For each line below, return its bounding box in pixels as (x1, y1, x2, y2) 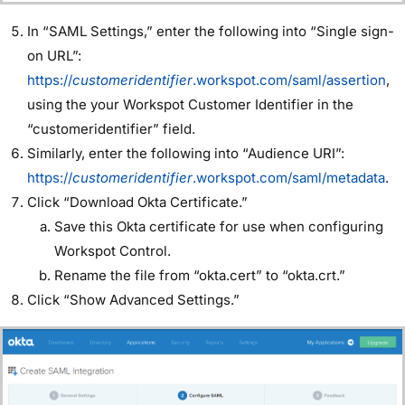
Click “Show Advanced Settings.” (27, 291, 240, 309)
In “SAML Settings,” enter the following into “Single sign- (27, 23, 394, 41)
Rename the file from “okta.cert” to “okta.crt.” (54, 267, 345, 285)
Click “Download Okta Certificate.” (27, 193, 248, 212)
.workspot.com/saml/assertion (193, 71, 386, 89)
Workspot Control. (54, 242, 171, 260)
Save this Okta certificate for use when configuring (54, 218, 383, 236)
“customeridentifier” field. (27, 120, 195, 138)
